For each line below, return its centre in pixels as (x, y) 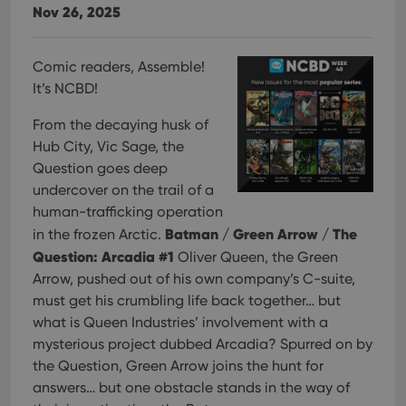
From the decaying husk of (121, 125)
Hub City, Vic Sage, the (108, 146)
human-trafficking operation (128, 212)
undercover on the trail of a (123, 190)
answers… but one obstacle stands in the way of (191, 387)
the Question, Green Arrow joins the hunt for (178, 366)
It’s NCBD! (65, 88)
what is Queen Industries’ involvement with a (180, 322)
